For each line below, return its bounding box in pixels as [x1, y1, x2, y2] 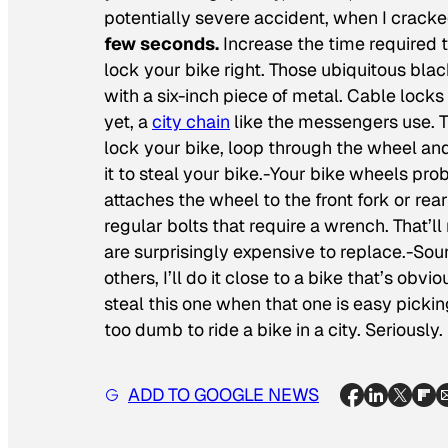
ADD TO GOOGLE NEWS [128, 383, 319, 407]
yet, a [104, 110, 152, 134]
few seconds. [104, 32, 219, 56]
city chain [152, 110, 230, 134]
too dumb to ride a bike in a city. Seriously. [104, 318, 443, 342]
